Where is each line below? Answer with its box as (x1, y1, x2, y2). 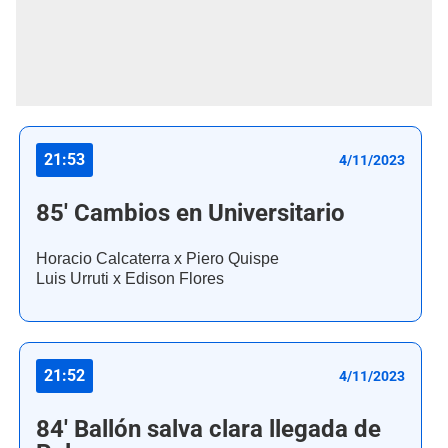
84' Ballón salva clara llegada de (36, 415, 381, 444)
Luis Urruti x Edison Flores (36, 269, 224, 289)
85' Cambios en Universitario (36, 199, 345, 228)
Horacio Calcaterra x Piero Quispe (36, 249, 279, 269)
